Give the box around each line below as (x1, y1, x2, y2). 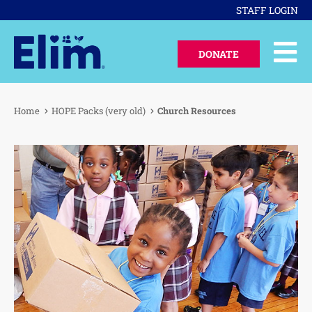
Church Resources (157, 104, 236, 117)
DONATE (198, 47, 240, 61)
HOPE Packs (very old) (52, 104, 146, 117)
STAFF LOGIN (236, 3, 298, 17)
